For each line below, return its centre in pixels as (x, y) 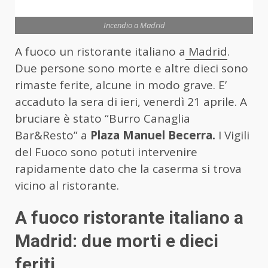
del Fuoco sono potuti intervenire (106, 152)
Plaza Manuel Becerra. (153, 135)
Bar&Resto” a (53, 135)
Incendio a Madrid (134, 25)
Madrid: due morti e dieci (117, 240)
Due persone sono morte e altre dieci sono (132, 68)
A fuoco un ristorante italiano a (100, 51)
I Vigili (232, 135)
